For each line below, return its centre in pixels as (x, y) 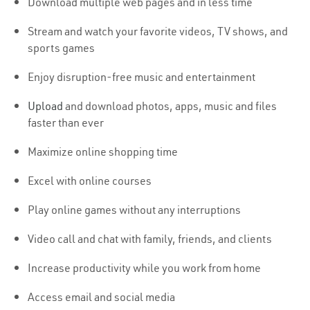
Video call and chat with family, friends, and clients (150, 239)
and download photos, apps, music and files (170, 106)
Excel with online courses (90, 181)
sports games (61, 48)
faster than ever (66, 123)
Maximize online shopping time (103, 152)
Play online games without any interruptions (134, 210)
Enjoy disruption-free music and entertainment (142, 77)
